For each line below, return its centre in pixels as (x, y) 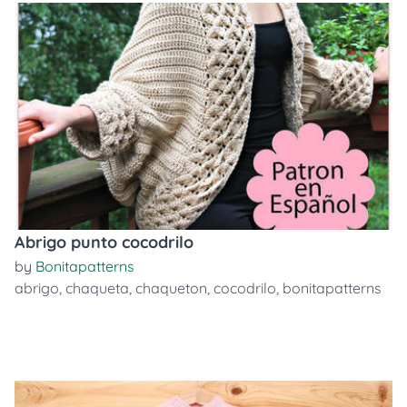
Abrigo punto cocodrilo (104, 242)
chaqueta (97, 288)
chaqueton (171, 288)
